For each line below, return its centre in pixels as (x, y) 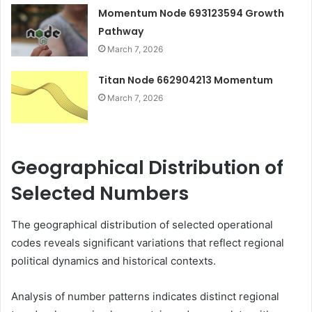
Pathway (121, 32)
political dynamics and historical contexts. (114, 260)
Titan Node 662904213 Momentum (186, 80)
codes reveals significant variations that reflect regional (148, 242)
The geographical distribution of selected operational (142, 224)
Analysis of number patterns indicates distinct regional (145, 296)
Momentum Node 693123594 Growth (192, 14)
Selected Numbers (100, 194)
